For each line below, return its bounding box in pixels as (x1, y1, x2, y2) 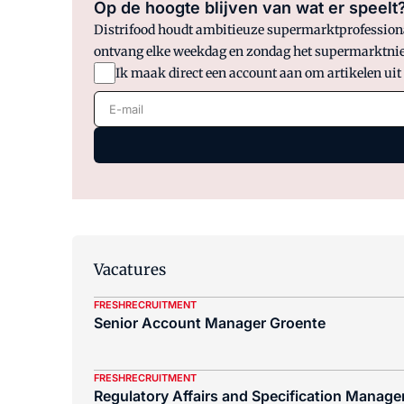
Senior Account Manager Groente (94, 314, 326, 333)
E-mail (93, 93, 139, 112)
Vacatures (94, 260, 166, 280)
